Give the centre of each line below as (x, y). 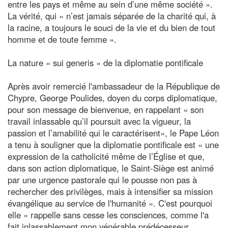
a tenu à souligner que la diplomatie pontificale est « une (113, 144)
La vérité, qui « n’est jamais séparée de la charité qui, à (112, 16)
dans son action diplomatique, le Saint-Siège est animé (111, 168)
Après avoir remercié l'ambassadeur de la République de (114, 86)
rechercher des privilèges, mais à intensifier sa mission (110, 191)
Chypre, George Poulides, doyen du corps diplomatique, (112, 97)
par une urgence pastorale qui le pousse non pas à (102, 179)
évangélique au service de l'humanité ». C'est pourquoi (110, 203)
